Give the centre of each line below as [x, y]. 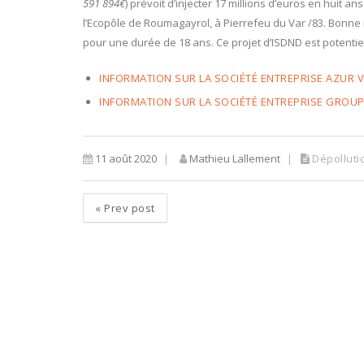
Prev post [128, 208]
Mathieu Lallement [234, 158]
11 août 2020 [125, 158]
